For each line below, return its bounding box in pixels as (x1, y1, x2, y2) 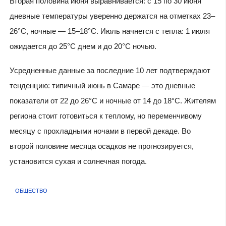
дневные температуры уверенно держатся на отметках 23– (9, 11, 215, 20)
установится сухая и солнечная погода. (9, 157, 147, 166)
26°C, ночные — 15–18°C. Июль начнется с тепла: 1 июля (9, 26, 210, 35)
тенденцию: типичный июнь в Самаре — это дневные (9, 81, 195, 90)
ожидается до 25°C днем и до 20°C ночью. (9, 41, 156, 50)
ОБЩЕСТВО (15, 187, 47, 194)
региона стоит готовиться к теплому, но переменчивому (9, 111, 202, 121)
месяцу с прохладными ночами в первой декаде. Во (9, 127, 191, 136)
